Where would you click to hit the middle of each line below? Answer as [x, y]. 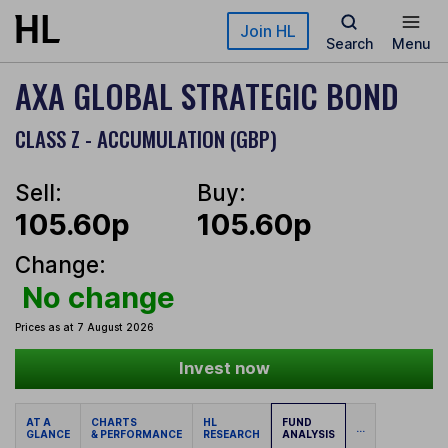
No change [98, 297]
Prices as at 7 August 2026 [84, 327]
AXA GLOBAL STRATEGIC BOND [207, 95]
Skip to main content [87, 24]
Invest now [224, 368]
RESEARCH [231, 434]
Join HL [268, 31]
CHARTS [116, 422]
